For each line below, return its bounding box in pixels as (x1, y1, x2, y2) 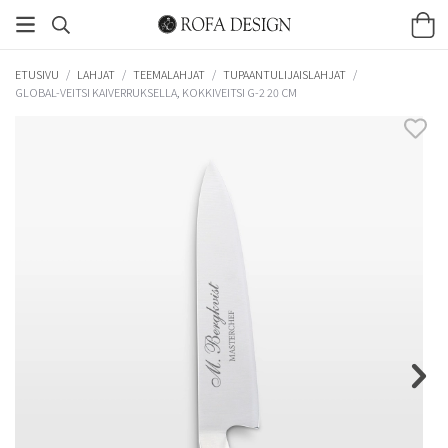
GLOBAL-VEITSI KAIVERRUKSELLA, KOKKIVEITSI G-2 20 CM (15, 84, 297, 100)
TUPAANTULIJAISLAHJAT (223, 66, 346, 82)
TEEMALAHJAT (133, 66, 205, 82)
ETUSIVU (15, 66, 59, 82)
